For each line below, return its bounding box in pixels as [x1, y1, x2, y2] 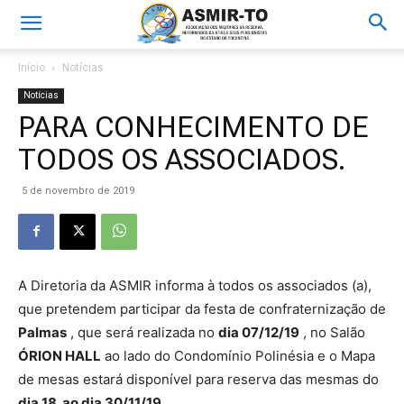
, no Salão [299, 324, 365, 341]
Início [18, 61, 45, 74]
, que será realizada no [67, 324, 218, 341]
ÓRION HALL [18, 347, 101, 364]
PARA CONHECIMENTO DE [18, 110, 369, 144]
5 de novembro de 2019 [22, 185, 134, 197]
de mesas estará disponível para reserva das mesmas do [18, 371, 379, 388]
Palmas [18, 324, 67, 341]
